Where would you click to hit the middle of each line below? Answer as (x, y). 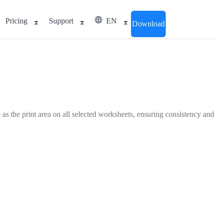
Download (148, 24)
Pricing (16, 21)
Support (61, 21)
